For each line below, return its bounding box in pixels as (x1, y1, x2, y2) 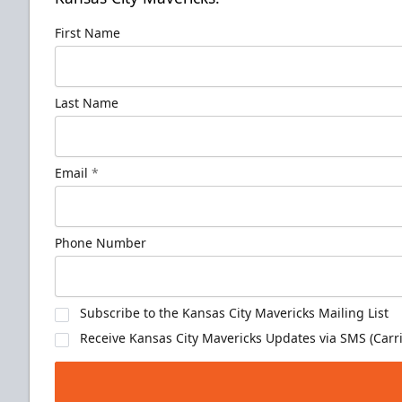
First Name (55, 24, 120, 42)
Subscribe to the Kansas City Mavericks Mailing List (80, 304, 389, 322)
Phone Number (55, 234, 146, 252)
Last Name (55, 94, 118, 112)
